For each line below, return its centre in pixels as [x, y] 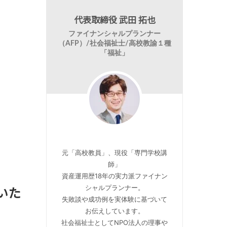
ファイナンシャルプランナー [115, 34]
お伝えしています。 [115, 211]
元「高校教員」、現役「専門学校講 [115, 153]
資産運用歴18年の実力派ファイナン [115, 176]
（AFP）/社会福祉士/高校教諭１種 [115, 44]
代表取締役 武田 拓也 [115, 20]
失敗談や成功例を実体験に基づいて [115, 199]
